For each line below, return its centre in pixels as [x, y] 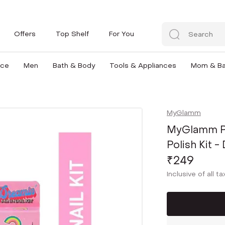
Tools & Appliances [143, 66]
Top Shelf [72, 34]
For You [122, 34]
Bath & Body [74, 66]
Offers [25, 34]
